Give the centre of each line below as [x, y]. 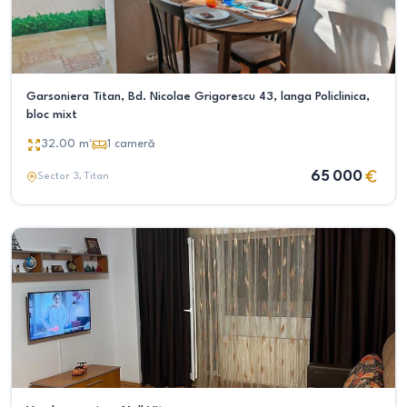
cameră [135, 144]
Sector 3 [58, 177]
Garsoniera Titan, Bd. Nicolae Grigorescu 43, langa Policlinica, [198, 97]
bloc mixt [52, 115]
